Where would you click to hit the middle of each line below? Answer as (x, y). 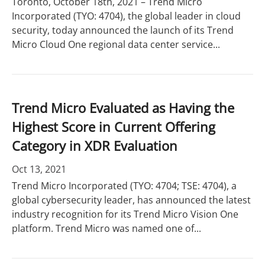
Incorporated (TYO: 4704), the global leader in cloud (126, 16)
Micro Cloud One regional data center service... (116, 44)
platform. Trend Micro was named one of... (106, 228)
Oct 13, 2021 (39, 169)
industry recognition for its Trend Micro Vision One (125, 214)
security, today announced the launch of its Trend (123, 30)
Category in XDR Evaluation (95, 146)
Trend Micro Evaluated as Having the (123, 108)
